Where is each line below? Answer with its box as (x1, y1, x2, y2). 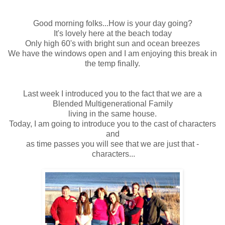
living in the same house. (68, 109, 157, 118)
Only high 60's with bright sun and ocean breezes (25, 39, 200, 48)
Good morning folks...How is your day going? (33, 19, 192, 28)
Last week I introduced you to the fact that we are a (23, 89, 202, 98)
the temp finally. (85, 59, 140, 68)
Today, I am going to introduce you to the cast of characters (9, 119, 216, 128)
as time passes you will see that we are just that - (26, 139, 199, 148)
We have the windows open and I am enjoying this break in (8, 49, 217, 58)
